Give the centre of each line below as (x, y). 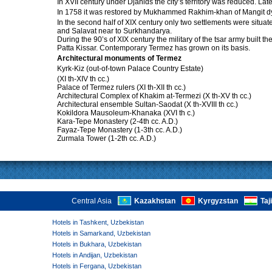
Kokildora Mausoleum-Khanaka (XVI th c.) (126, 113)
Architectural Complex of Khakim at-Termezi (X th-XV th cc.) (154, 96)
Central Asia (92, 201)
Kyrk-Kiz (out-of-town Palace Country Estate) (131, 69)
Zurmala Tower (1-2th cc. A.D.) (107, 139)
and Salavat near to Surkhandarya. (114, 31)
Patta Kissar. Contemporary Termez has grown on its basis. (154, 48)
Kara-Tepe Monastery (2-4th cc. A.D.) (117, 122)
